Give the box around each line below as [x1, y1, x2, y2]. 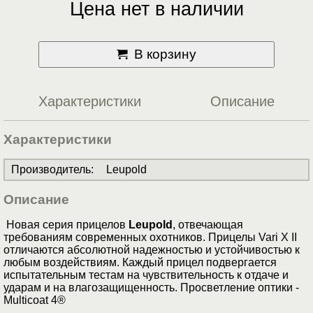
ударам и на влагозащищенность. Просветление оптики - [3, 282, 299, 294]
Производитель [11, 163, 91, 176]
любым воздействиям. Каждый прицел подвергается [3, 256, 277, 269]
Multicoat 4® [3, 294, 66, 307]
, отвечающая [173, 219, 243, 231]
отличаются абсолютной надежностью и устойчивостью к [3, 244, 300, 256]
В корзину [133, 47, 196, 62]
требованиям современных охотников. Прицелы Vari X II [3, 231, 297, 244]
